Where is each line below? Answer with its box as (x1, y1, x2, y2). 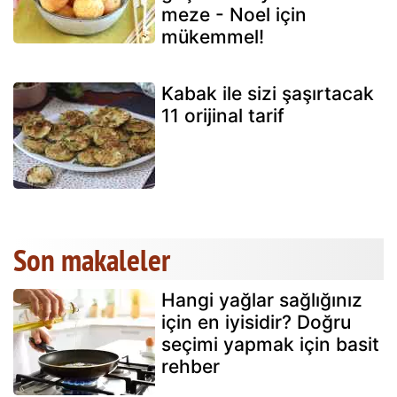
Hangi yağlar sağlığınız (161, 288, 362, 311)
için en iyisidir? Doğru (161, 310, 351, 333)
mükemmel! (161, 25, 264, 48)
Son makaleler (13, 238, 170, 280)
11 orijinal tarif (161, 104, 284, 127)
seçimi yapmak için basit (161, 332, 379, 355)
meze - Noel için (161, 3, 307, 26)
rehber (161, 354, 220, 378)
